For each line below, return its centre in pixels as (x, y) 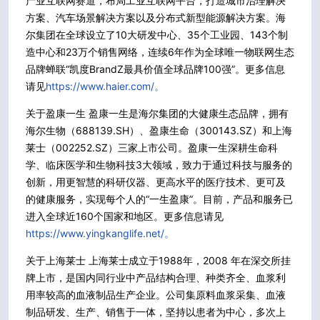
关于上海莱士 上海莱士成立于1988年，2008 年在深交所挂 (158, 260)
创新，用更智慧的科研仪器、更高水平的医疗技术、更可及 (156, 181)
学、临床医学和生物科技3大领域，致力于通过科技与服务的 (159, 164)
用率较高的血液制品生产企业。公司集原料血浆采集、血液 (156, 294)
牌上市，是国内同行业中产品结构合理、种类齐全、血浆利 (156, 277)
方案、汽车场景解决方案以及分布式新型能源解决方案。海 (156, 17)
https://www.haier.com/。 (105, 86)
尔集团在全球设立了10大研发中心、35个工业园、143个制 (157, 34)
